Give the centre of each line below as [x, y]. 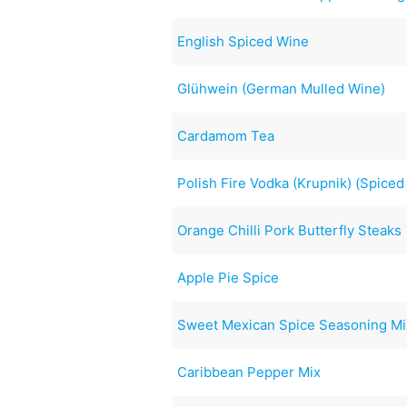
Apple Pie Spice [228, 277]
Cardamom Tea [226, 135]
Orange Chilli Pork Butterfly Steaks [290, 230]
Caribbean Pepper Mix [249, 372]
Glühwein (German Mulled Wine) [282, 88]
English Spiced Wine [243, 41]
